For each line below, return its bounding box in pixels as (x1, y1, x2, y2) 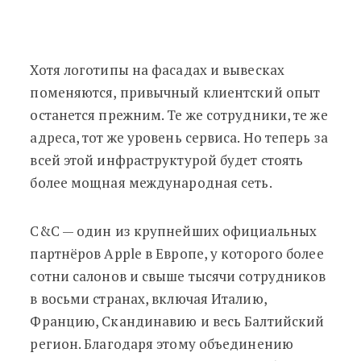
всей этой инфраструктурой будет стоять (30, 151, 304, 169)
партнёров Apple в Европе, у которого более (30, 244, 324, 263)
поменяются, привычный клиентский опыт (30, 83, 321, 102)
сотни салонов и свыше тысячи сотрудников (30, 267, 326, 285)
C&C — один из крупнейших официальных (30, 222, 317, 240)
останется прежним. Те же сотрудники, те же (30, 106, 328, 124)
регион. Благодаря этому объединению (30, 334, 293, 353)
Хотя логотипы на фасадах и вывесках (30, 60, 284, 79)
